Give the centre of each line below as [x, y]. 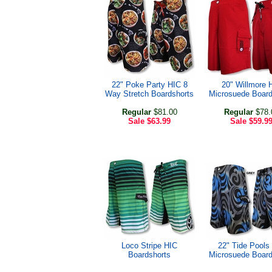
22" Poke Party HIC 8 [149, 85]
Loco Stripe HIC [149, 246]
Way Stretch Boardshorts [149, 94]
